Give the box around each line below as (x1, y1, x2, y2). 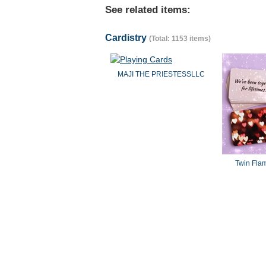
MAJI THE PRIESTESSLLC (117, 70, 205, 78)
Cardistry (105, 33, 149, 43)
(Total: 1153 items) (149, 34, 211, 43)
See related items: (105, 4, 191, 15)
